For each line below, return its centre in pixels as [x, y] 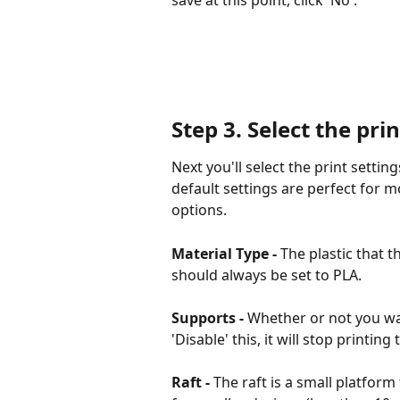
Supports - [209, 317]
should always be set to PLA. [267, 275]
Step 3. [207, 129]
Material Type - [226, 253]
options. [199, 210]
